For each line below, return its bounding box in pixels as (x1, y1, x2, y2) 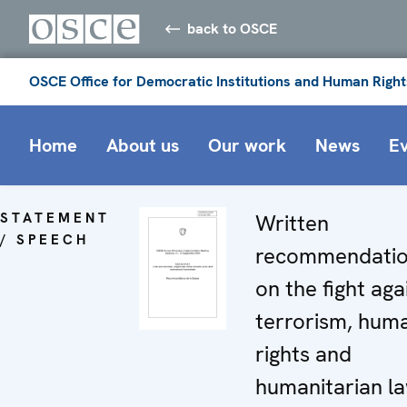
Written (255, 208, 329, 237)
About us (106, 133, 179, 157)
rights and (255, 339, 352, 368)
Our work (208, 133, 286, 157)
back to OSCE (187, 18, 278, 38)
